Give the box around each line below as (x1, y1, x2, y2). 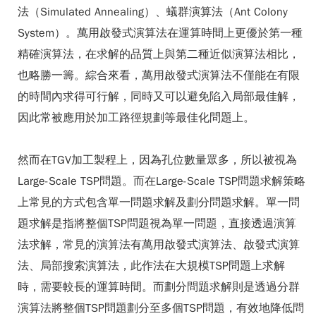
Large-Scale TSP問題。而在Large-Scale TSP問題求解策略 (18, 174, 305, 188)
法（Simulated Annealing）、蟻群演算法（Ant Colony (18, 5, 288, 19)
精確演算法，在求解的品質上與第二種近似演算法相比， (18, 47, 300, 61)
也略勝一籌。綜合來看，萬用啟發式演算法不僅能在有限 (18, 68, 300, 83)
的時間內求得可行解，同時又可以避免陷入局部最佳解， (18, 90, 300, 104)
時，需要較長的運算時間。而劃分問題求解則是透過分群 (18, 280, 300, 294)
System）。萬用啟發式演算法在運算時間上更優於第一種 (18, 26, 303, 40)
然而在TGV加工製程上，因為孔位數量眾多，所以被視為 (18, 153, 297, 167)
